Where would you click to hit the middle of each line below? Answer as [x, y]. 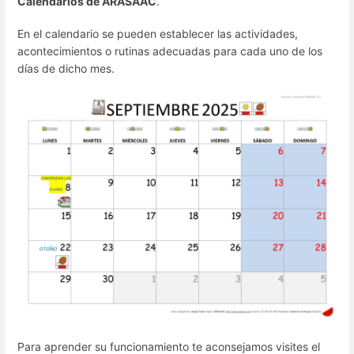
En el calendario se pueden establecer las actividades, [158, 33]
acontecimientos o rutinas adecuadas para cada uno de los [170, 51]
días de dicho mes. [66, 68]
